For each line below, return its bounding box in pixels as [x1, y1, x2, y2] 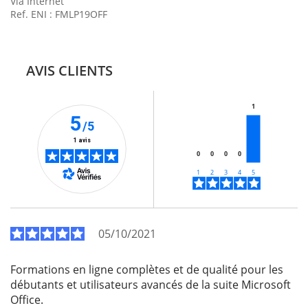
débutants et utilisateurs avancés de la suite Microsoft [10, 277, 291, 293]
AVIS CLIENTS [25, 61, 113, 80]
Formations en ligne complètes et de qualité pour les [10, 262, 283, 278]
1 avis [78, 137, 91, 144]
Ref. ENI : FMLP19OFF [10, 8, 107, 21]
